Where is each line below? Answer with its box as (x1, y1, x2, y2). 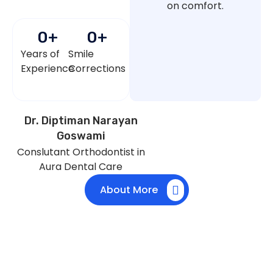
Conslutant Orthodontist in (16, 145, 145, 160)
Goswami (56, 129, 105, 143)
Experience (21, 62, 75, 76)
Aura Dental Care (39, 160, 123, 174)
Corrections (68, 62, 126, 76)
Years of (21, 47, 60, 62)
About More (99, 183, 158, 197)
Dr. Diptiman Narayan (24, 114, 138, 128)
